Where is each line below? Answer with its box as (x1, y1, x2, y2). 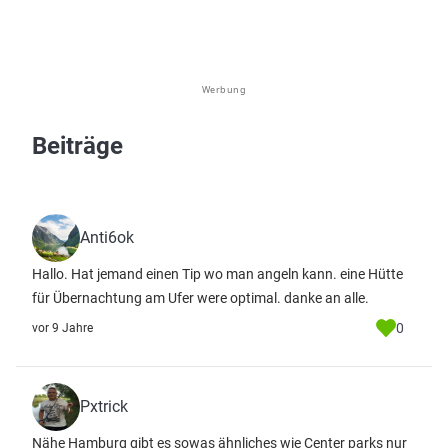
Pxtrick (80, 397, 128, 416)
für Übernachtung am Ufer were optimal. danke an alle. (32, 290, 369, 306)
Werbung (201, 83, 247, 96)
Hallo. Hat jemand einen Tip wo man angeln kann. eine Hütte (32, 266, 403, 282)
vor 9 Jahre (32, 321, 93, 335)
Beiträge (32, 132, 123, 160)
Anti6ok (80, 228, 134, 247)
